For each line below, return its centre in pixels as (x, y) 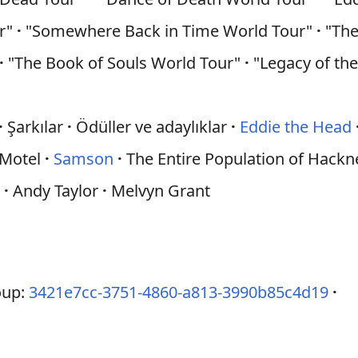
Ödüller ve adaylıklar (152, 127)
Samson (84, 159)
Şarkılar (36, 127)
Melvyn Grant (159, 191)
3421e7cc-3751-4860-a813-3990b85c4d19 (179, 292)
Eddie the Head (296, 127)
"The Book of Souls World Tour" (125, 63)
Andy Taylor (56, 191)
